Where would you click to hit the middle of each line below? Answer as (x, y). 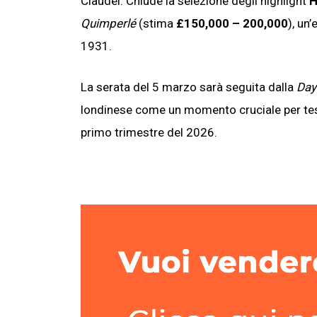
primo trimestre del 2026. (149, 133)
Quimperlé (108, 24)
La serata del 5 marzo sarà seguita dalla (189, 87)
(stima (156, 24)
